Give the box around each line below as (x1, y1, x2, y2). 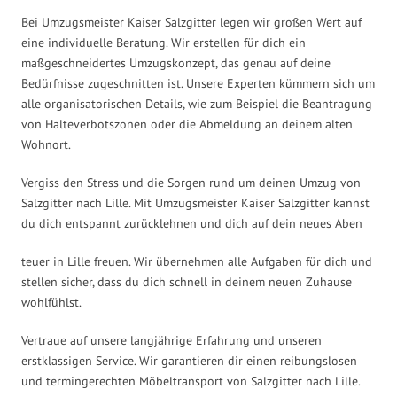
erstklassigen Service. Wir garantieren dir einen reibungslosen (21, 352, 357, 369)
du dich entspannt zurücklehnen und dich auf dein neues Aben (21, 214, 362, 231)
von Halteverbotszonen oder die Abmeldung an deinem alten (21, 115, 353, 132)
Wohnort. (21, 136, 71, 152)
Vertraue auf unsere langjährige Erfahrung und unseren (21, 331, 322, 348)
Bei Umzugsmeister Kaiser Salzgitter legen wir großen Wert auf (21, 13, 362, 30)
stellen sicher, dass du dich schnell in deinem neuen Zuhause (21, 273, 352, 290)
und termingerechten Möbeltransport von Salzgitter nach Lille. (21, 372, 360, 389)
